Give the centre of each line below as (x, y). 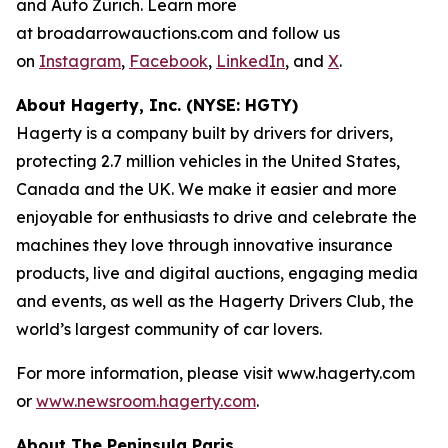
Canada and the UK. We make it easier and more (206, 189)
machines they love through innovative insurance (204, 245)
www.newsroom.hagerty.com (146, 401)
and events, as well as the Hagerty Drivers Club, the (215, 301)
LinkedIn (250, 61)
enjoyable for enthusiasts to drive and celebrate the (216, 217)
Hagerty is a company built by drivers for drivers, (204, 133)
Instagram (80, 61)
